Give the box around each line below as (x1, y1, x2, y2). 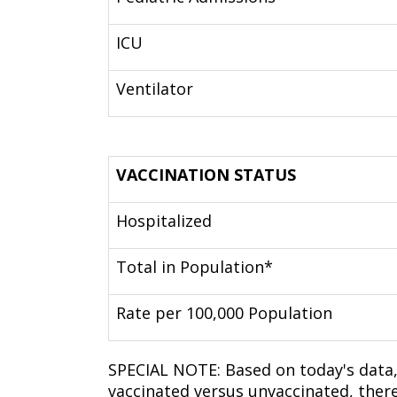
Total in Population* (116, 256, 273, 277)
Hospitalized (116, 210, 212, 231)
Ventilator (116, 78, 193, 99)
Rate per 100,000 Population (116, 302, 332, 323)
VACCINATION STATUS (116, 164, 296, 185)
